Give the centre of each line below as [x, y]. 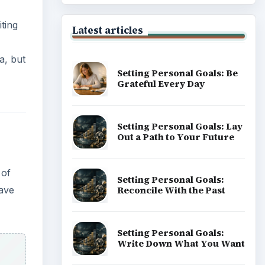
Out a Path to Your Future [175, 137]
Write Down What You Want [181, 243]
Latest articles [107, 30]
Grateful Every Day [161, 84]
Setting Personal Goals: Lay [180, 126]
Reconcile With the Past [171, 190]
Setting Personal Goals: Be [177, 73]
